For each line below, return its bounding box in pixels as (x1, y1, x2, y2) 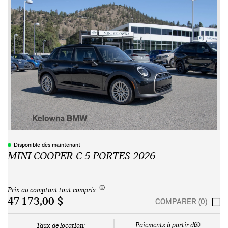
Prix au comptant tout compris (8, 187, 96, 195)
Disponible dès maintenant (14, 141, 80, 148)
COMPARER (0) (155, 197, 207, 206)
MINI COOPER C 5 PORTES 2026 (8, 150, 155, 162)
